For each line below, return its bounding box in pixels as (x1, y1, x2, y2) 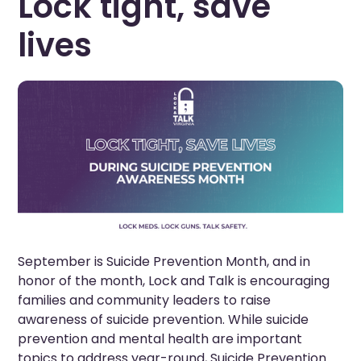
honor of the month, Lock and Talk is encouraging (18, 271, 330, 290)
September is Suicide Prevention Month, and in (18, 251, 311, 271)
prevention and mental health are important (18, 329, 303, 348)
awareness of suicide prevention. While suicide (18, 309, 309, 329)
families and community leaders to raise (18, 290, 272, 309)
